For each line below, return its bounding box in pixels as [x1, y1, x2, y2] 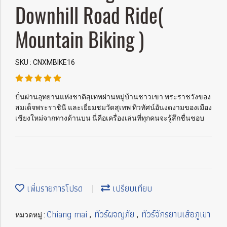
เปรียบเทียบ [110, 181, 152, 196]
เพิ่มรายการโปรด [24, 181, 83, 196]
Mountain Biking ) [15, 26, 144, 54]
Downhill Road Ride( [15, 2, 164, 29]
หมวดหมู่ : [15, 211, 47, 219]
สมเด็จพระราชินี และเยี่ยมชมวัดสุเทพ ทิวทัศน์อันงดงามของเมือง [15, 103, 212, 111]
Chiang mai [47, 207, 90, 221]
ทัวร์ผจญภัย [94, 207, 137, 221]
